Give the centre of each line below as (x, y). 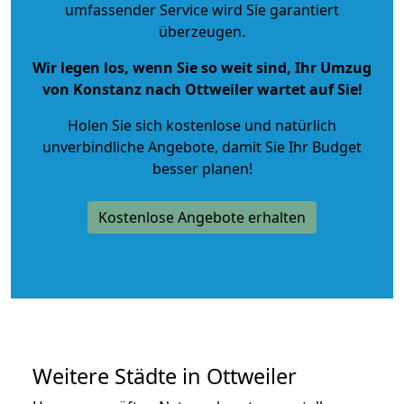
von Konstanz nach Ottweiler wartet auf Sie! (202, 89)
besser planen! (202, 168)
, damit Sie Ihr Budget (288, 147)
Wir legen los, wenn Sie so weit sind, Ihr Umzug (202, 67)
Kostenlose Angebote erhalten (202, 217)
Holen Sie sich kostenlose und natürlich (202, 125)
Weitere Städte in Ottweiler (165, 376)
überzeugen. (202, 31)
